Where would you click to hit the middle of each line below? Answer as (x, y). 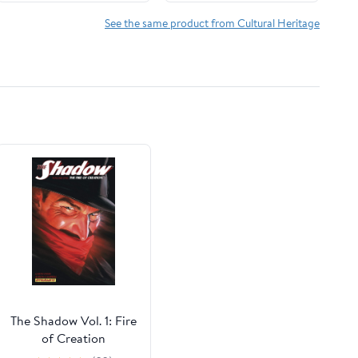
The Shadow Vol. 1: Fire (73, 320)
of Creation (73, 338)
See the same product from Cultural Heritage (212, 23)
